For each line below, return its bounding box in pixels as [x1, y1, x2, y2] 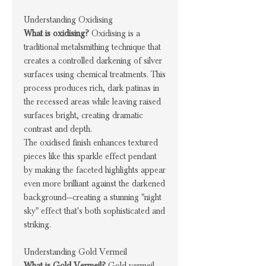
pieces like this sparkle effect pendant [24, 151, 157, 161]
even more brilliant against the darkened [24, 178, 165, 189]
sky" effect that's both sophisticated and [24, 205, 165, 216]
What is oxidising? [24, 28, 89, 39]
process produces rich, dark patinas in [24, 83, 159, 93]
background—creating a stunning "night [24, 192, 161, 202]
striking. [24, 219, 51, 230]
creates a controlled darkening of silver [24, 55, 162, 66]
